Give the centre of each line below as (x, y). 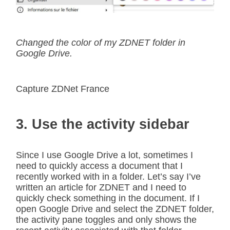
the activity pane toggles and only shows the (106, 220)
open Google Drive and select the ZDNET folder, (115, 209)
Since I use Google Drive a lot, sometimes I (104, 155)
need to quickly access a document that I (99, 166)
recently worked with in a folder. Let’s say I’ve (108, 177)
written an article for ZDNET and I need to (101, 188)
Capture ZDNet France (63, 89)
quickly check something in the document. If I (108, 198)
